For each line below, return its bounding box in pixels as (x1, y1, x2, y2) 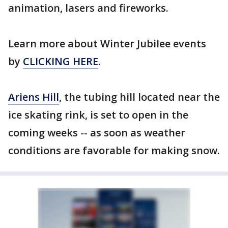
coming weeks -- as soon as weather (8, 126, 185, 139)
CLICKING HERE (23, 54, 98, 68)
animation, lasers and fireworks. (8, 1, 168, 15)
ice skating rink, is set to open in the (8, 108, 188, 122)
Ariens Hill (8, 90, 59, 104)
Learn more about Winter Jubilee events (8, 37, 206, 50)
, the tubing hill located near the (59, 90, 220, 104)
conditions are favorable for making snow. (8, 144, 220, 157)
